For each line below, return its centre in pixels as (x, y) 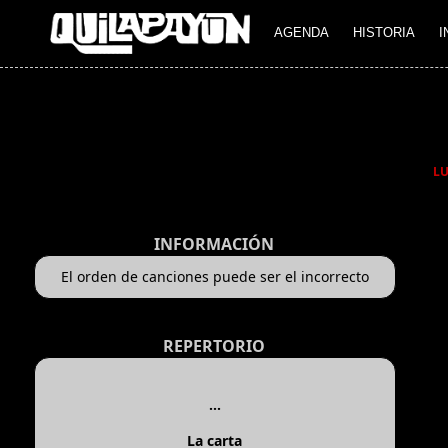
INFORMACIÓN (213, 244)
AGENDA (301, 33)
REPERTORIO (213, 346)
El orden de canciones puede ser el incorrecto (214, 277)
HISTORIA (384, 33)
